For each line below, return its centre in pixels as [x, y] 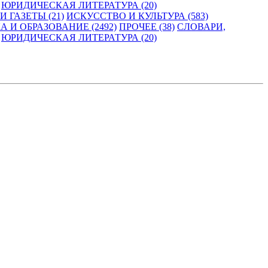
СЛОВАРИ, [201, 27]
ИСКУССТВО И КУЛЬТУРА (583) [137, 16]
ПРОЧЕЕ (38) [147, 27]
